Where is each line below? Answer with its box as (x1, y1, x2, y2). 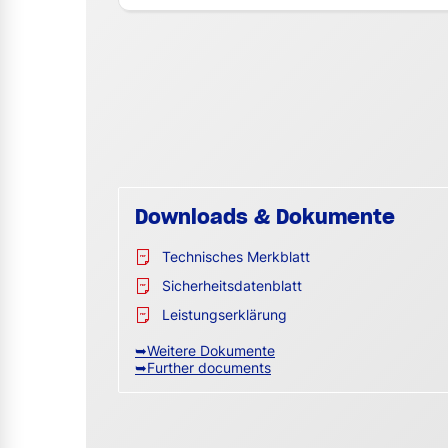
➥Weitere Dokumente (135, 342, 275, 360)
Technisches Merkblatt (162, 247, 310, 265)
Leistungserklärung (162, 305, 287, 323)
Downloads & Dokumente (135, 204, 395, 231)
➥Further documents (135, 359, 271, 377)
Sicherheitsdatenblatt (162, 276, 302, 294)
